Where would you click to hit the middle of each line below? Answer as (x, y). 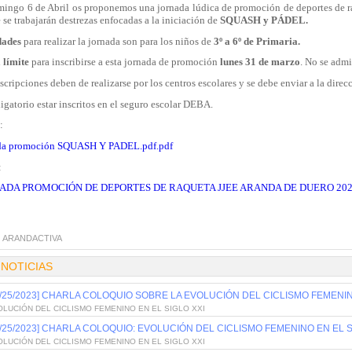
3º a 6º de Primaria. (257, 41)
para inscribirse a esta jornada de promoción (125, 62)
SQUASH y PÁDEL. (264, 20)
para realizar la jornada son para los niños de (117, 41)
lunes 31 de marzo (260, 62)
